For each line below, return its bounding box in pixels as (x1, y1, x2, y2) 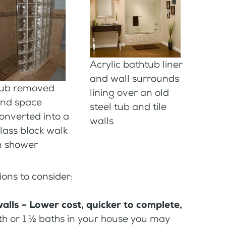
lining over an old (90, 86, 169, 99)
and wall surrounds (90, 72, 180, 85)
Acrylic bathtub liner (90, 58, 183, 71)
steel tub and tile (90, 100, 167, 113)
